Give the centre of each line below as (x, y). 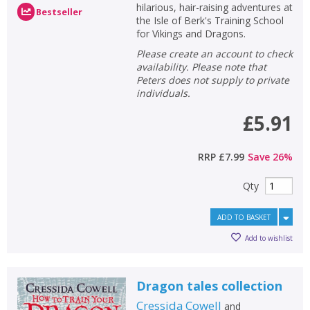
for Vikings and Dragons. (191, 34)
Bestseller (59, 12)
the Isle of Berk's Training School (210, 20)
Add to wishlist (269, 238)
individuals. (163, 93)
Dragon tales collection (209, 286)
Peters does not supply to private (212, 80)
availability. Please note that (201, 67)
